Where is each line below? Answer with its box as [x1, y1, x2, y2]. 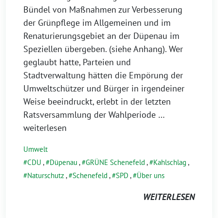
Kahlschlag [153, 158, 186, 167]
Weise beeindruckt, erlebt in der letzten [23, 96, 171, 107]
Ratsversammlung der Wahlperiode [23, 109, 158, 120]
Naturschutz [27, 171, 64, 180]
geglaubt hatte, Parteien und [23, 56, 131, 68]
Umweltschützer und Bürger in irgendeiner [23, 83, 184, 94]
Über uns [137, 171, 164, 180]
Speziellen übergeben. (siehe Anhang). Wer [23, 43, 183, 54]
